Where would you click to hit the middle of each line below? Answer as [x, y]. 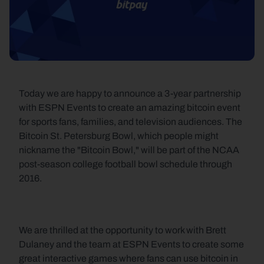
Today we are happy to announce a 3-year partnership [130, 93]
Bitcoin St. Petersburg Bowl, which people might [119, 136]
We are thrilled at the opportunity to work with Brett [123, 230]
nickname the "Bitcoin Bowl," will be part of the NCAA [129, 150]
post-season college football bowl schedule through [126, 164]
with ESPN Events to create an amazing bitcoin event [130, 108]
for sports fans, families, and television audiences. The [131, 122]
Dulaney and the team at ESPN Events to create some [131, 244]
